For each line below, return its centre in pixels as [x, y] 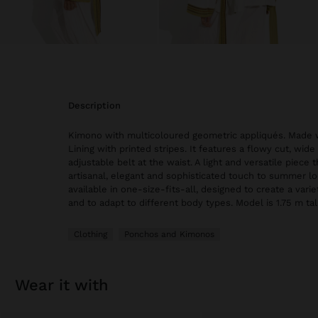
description [98, 106]
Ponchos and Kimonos [169, 235]
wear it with [69, 285]
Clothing [91, 235]
